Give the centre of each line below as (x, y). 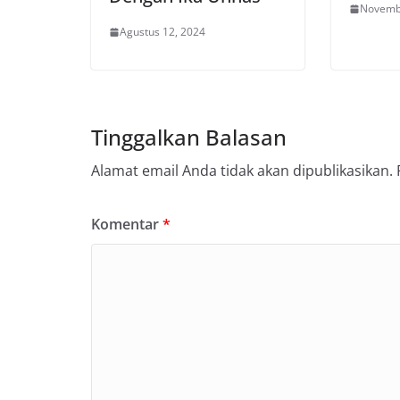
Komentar (127, 225)
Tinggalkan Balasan (189, 137)
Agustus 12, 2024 (162, 32)
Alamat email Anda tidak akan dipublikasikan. (242, 171)
